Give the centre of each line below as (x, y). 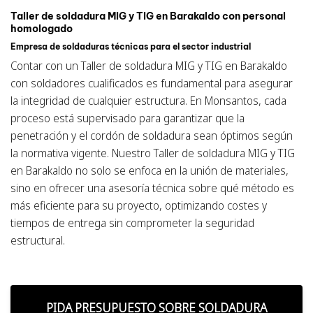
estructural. (38, 241)
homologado (42, 28)
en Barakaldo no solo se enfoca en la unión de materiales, (150, 171)
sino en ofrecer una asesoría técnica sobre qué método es (152, 188)
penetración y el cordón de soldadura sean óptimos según (152, 136)
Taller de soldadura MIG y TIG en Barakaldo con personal (148, 16)
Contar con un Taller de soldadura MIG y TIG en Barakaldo (149, 66)
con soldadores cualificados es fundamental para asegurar (152, 83)
